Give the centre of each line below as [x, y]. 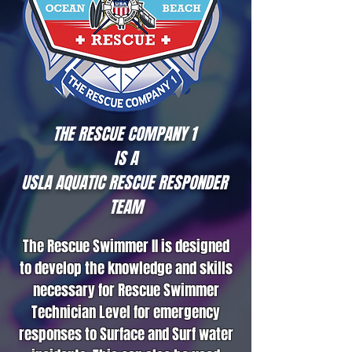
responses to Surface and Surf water [126, 334]
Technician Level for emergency [126, 312]
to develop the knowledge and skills [126, 268]
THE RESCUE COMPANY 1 [126, 134]
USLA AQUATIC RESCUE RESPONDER [126, 183]
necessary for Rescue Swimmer [126, 290]
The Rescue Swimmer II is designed [126, 246]
